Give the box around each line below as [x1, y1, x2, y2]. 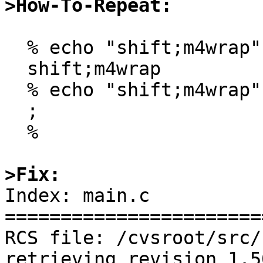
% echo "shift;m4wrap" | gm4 [5, 37, 27, 59]
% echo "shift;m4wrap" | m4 [5, 79, 27, 101]
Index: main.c [5, 185, 150, 207]
